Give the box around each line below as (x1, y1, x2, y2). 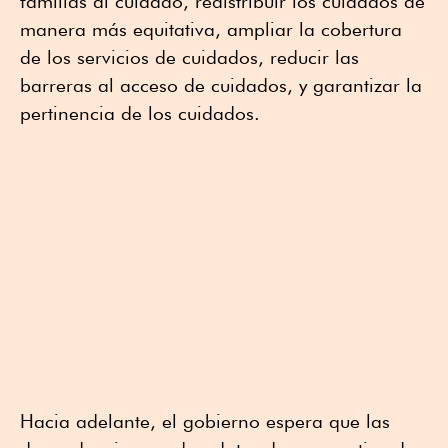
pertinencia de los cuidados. (20, 102, 260, 125)
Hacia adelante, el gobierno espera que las (20, 410, 390, 433)
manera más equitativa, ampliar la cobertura (20, 18, 402, 41)
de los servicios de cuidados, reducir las (20, 46, 359, 69)
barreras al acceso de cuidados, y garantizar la (20, 74, 422, 97)
